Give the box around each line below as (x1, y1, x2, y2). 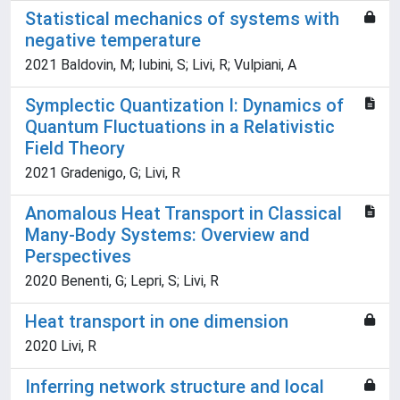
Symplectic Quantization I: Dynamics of (25, 95, 344, 117)
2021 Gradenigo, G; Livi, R (25, 164, 180, 182)
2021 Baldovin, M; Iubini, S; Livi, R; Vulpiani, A (25, 56, 296, 74)
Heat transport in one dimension (25, 311, 288, 333)
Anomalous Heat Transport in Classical (25, 203, 342, 225)
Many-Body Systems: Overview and (25, 224, 310, 246)
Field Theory (25, 137, 125, 160)
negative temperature (25, 29, 201, 52)
